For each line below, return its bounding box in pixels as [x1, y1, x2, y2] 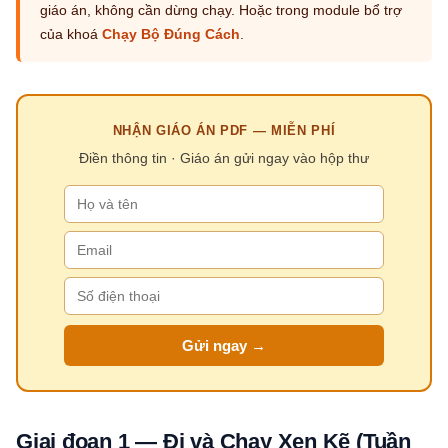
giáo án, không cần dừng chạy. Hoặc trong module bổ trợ [40, 2, 402, 18]
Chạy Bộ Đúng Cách [102, 26, 240, 42]
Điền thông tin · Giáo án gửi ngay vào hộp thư [79, 150, 369, 166]
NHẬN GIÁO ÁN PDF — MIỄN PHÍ [112, 123, 336, 138]
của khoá [40, 26, 102, 42]
